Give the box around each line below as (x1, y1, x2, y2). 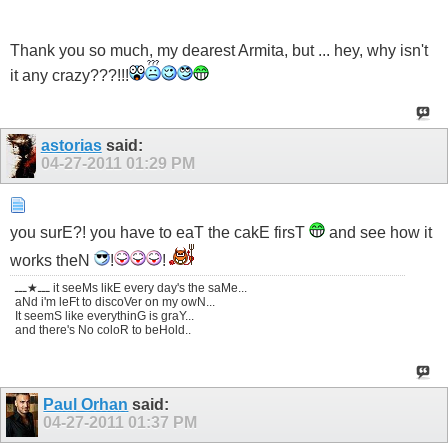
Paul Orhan (43, 396, 129, 414)
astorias (40, 136, 102, 154)
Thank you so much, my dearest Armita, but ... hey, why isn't (10, 41, 428, 59)
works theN (10, 252, 94, 270)
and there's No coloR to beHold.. (15, 323, 191, 338)
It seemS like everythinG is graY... (15, 309, 194, 324)
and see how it (325, 224, 432, 242)
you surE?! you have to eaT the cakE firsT (10, 224, 309, 242)
